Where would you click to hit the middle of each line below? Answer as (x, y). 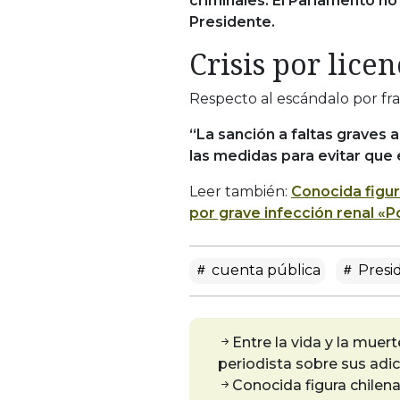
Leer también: (240, 191)
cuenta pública (264, 270)
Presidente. (232, 21)
